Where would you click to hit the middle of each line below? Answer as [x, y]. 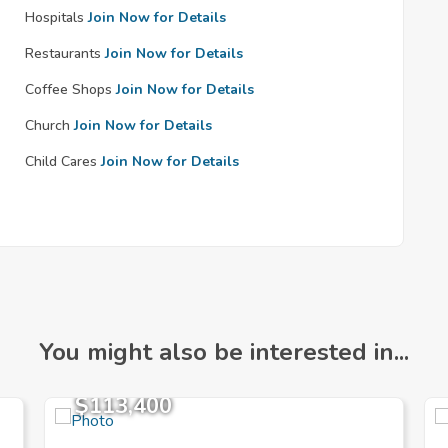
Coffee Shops [69, 89]
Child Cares [61, 161]
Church [48, 125]
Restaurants [63, 53]
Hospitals [55, 17]
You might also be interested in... [224, 352]
